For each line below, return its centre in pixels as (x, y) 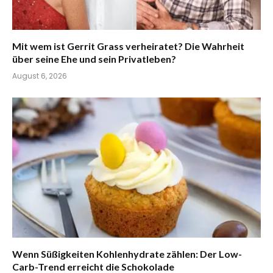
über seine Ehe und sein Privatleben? (94, 59)
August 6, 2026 (40, 76)
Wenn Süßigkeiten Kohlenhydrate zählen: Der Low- (127, 253)
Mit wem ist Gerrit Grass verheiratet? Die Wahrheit (128, 46)
